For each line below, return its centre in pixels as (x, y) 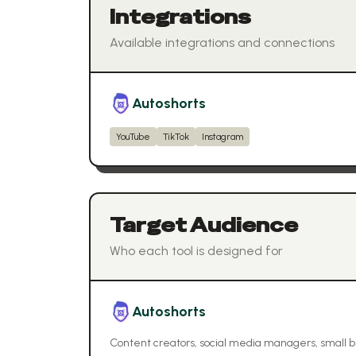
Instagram (222, 137)
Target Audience (204, 225)
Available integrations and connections (222, 43)
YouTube (133, 137)
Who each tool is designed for (196, 251)
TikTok (176, 137)
